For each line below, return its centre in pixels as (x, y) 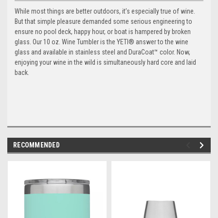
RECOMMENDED (36, 145)
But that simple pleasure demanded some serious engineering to (103, 22)
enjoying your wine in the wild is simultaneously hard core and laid (105, 63)
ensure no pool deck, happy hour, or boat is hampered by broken (103, 32)
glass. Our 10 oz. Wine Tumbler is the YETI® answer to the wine (101, 42)
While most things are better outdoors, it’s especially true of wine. (105, 11)
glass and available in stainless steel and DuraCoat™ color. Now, (102, 52)
